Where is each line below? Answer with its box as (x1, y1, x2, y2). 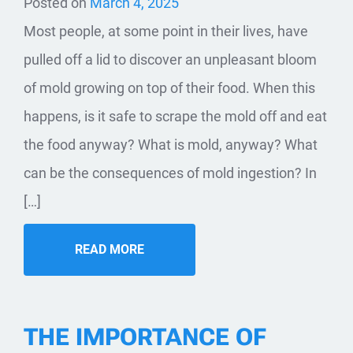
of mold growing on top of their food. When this (24, 79, 315, 96)
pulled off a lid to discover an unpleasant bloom (24, 50, 317, 68)
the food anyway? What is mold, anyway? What (24, 136, 318, 153)
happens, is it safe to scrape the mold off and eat (24, 107, 327, 124)
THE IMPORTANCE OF (24, 322, 266, 351)
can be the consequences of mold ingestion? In (24, 164, 317, 181)
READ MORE (75, 241, 144, 257)
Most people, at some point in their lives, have (24, 22, 308, 39)
